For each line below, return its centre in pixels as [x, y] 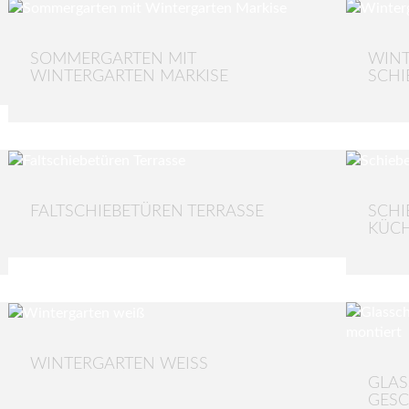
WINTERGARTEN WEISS [115, 364]
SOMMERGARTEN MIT [113, 59]
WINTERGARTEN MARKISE [129, 76]
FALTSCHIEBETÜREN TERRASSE [147, 211]
